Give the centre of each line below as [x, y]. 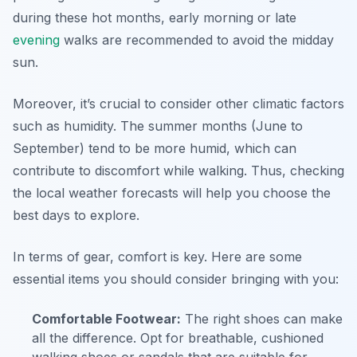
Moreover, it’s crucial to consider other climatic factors [178, 104]
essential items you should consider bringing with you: [176, 279]
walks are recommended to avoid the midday [197, 40]
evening [36, 40]
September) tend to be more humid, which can [155, 149]
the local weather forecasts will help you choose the [172, 193]
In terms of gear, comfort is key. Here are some [157, 257]
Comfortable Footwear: [106, 319]
